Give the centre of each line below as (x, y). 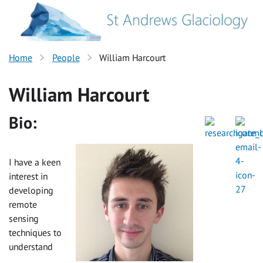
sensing (24, 218)
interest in (28, 176)
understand (31, 246)
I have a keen (35, 162)
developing (31, 190)
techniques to (35, 232)
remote (23, 204)
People (66, 58)
